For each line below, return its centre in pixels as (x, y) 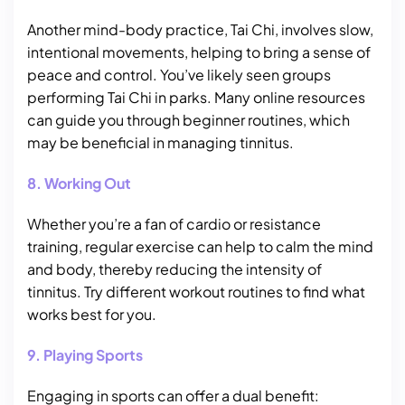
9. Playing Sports (85, 355)
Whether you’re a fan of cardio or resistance (174, 224)
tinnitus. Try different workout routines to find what (196, 292)
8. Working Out (79, 183)
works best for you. (92, 314)
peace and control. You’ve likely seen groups (179, 75)
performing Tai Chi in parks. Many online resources (196, 97)
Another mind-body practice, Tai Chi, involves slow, (200, 29)
